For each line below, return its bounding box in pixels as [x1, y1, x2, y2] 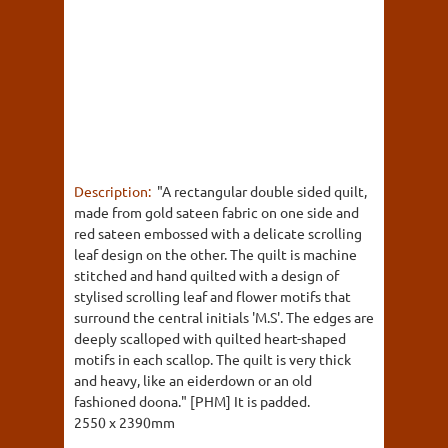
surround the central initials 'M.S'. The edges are [74, 308, 374, 326]
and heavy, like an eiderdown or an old [74, 371, 312, 389]
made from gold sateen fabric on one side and [74, 203, 359, 221]
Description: [74, 182, 154, 200]
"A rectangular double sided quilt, [157, 182, 367, 200]
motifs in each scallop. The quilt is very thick [74, 350, 351, 368]
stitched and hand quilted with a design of [74, 266, 339, 284]
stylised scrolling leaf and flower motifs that [74, 287, 351, 305]
